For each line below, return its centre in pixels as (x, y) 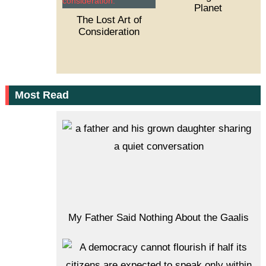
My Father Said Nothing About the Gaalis (159, 218)
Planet (208, 8)
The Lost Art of (109, 20)
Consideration (109, 32)
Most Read (42, 95)
